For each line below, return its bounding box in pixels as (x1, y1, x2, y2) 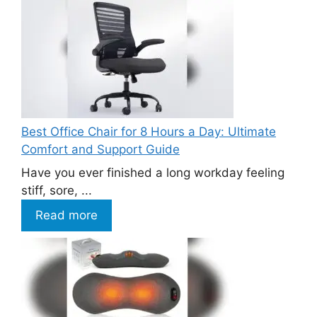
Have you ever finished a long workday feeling (21, 166, 284, 180)
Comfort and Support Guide (21, 142, 180, 156)
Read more (35, 208, 98, 223)
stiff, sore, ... (21, 183, 92, 198)
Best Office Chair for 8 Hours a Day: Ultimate (21, 124, 276, 139)
